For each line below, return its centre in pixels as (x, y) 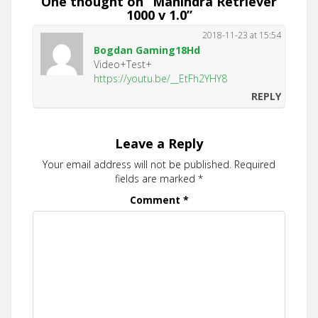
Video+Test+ (123, 64)
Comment (156, 199)
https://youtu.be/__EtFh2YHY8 (160, 78)
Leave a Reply (159, 143)
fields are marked (157, 178)
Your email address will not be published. (137, 164)
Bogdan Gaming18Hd (147, 50)
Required (255, 164)
